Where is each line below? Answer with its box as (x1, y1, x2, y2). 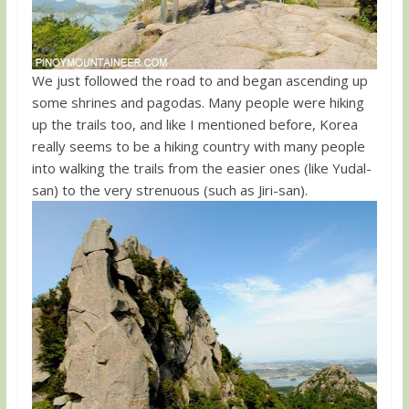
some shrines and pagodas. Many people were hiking (31, 92, 364, 111)
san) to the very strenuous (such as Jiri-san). (31, 180, 308, 199)
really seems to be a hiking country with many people (31, 136, 365, 155)
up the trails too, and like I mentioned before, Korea (31, 114, 358, 133)
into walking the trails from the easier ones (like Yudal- (31, 158, 372, 177)
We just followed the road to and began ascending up (31, 70, 368, 89)
